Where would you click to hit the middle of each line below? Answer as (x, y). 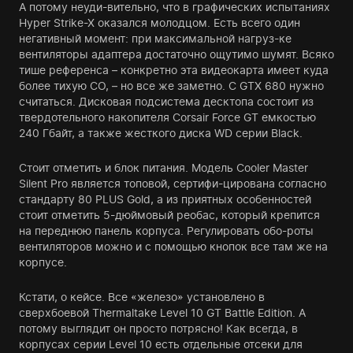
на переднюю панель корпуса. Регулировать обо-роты (166, 230)
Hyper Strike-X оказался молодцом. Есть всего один (160, 22)
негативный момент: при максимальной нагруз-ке (155, 38)
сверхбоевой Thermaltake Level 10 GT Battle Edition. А (162, 312)
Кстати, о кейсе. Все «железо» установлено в (142, 296)
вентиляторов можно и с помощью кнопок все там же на (173, 246)
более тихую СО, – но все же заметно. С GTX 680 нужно (171, 85)
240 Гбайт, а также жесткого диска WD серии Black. (161, 132)
